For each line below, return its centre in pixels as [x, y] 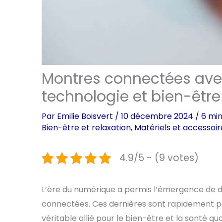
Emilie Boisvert [86, 116]
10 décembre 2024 [158, 116]
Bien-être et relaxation [86, 128]
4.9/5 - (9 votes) [159, 158]
